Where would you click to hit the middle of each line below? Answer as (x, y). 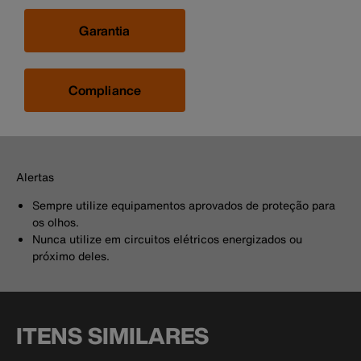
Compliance (105, 90)
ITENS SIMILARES (112, 335)
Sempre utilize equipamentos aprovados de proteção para (184, 205)
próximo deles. (71, 255)
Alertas (35, 176)
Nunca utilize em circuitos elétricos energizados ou (167, 239)
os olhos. (56, 222)
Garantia (105, 30)
